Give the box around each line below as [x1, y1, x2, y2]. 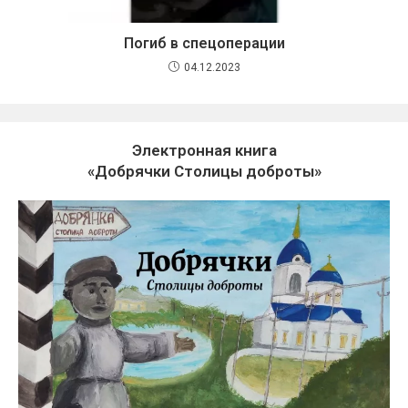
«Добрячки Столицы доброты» [87, 161, 321, 180]
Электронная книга [131, 140, 277, 159]
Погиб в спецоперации [123, 34, 285, 52]
